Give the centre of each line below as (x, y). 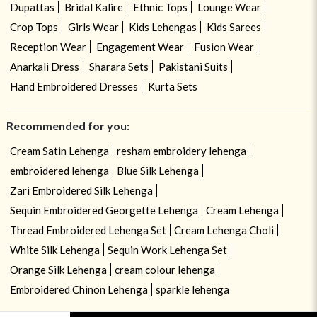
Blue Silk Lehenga (157, 171)
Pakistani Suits (193, 67)
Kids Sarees (234, 27)
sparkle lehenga (192, 290)
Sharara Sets (119, 67)
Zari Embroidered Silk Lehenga (81, 191)
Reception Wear (48, 47)
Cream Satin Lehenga (59, 151)
